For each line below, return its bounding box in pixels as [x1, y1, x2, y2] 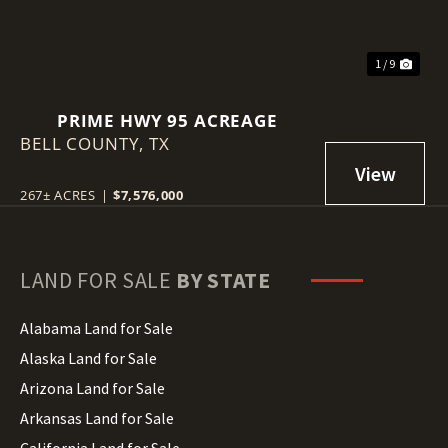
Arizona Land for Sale [20, 377, 165, 398]
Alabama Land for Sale [20, 317, 173, 338]
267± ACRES [20, 185, 96, 204]
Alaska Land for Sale [20, 347, 157, 368]
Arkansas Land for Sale [20, 407, 174, 428]
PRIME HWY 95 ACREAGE [56, 108, 278, 132]
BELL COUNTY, [20, 131, 150, 155]
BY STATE [176, 265, 271, 294]
